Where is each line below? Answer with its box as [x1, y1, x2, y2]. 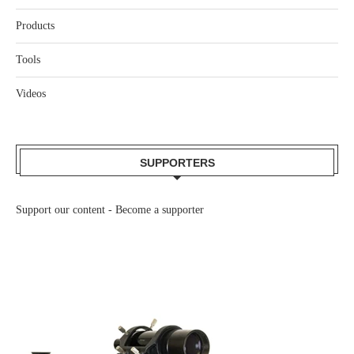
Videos [16, 88, 46, 100]
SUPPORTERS [139, 156, 215, 169]
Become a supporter [115, 204, 204, 216]
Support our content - [16, 204, 115, 216]
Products [16, 20, 55, 32]
